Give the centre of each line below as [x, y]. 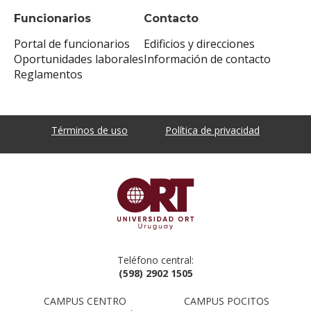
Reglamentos [48, 75]
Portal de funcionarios [72, 44]
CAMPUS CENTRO [85, 301]
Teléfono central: [155, 260]
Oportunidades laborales [79, 59]
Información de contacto [207, 59]
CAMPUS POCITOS [226, 301]
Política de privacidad [212, 131]
